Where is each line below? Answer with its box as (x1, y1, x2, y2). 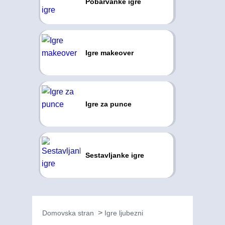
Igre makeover (85, 49, 134, 57)
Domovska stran (42, 209, 94, 217)
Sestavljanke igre (85, 151, 144, 159)
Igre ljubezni (104, 209, 143, 217)
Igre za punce (85, 100, 132, 108)
